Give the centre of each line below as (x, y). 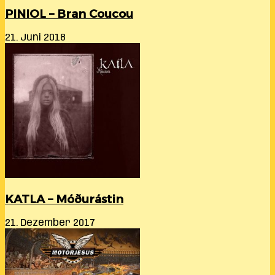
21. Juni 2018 (35, 38)
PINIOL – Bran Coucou (69, 14)
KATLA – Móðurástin (64, 199)
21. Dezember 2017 (50, 223)
